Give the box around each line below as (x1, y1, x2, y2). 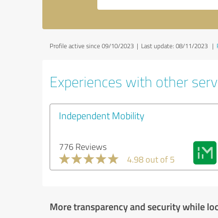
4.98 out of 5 (127, 153, 175, 165)
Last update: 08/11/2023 (141, 41, 208, 50)
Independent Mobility (59, 108, 145, 122)
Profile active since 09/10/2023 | (50, 41, 141, 50)
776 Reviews (59, 140, 107, 152)
